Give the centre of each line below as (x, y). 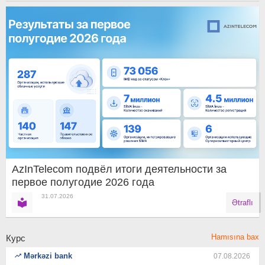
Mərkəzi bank (47, 256)
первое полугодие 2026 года (83, 182)
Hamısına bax (235, 237)
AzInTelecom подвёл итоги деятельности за (119, 169)
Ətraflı (243, 203)
